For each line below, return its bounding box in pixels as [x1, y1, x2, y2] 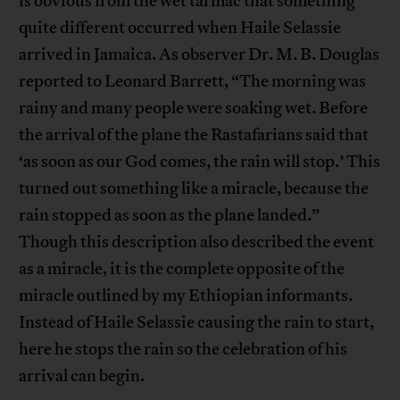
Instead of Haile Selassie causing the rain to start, [19, 312, 375, 334]
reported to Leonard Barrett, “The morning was [19, 71, 367, 93]
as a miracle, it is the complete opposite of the [19, 258, 346, 280]
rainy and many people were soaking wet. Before [19, 97, 369, 120]
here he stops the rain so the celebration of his [19, 338, 348, 361]
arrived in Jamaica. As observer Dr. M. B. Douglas [19, 44, 380, 66]
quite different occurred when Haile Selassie [19, 17, 342, 39]
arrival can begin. [19, 365, 146, 387]
